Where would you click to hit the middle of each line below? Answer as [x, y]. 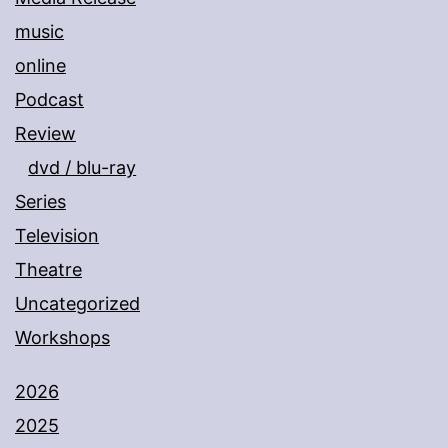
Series [40, 202]
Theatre [48, 270]
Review [45, 134]
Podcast [49, 100]
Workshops [62, 338]
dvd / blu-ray [82, 168]
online [40, 66]
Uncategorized [77, 304]
